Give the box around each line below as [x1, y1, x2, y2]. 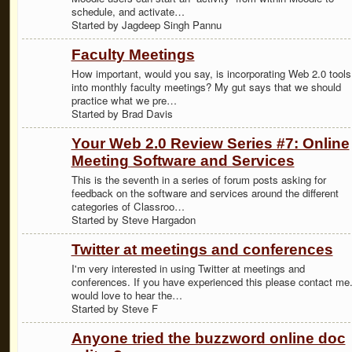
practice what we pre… [71, 92, 177, 108]
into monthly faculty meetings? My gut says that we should [71, 79, 341, 94]
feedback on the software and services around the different [71, 185, 339, 200]
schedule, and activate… [71, 3, 185, 19]
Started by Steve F [71, 300, 158, 316]
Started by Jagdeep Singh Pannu [71, 16, 222, 32]
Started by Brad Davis [71, 105, 173, 121]
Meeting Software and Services [71, 152, 295, 170]
